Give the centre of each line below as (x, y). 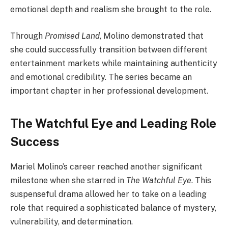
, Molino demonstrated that (152, 36)
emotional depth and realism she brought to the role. (111, 10)
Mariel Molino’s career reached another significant (106, 167)
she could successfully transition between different (109, 49)
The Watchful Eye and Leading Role (113, 123)
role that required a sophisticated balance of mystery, (113, 208)
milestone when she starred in (68, 181)
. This (201, 181)
